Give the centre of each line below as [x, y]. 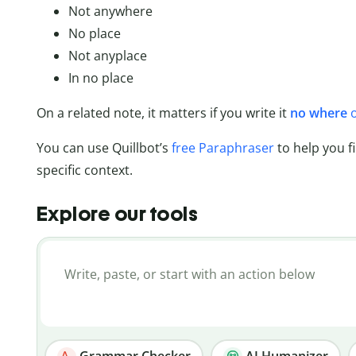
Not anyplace [107, 56]
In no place [101, 78]
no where [318, 113]
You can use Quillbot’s [104, 148]
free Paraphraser [222, 148]
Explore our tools [117, 213]
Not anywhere [110, 12]
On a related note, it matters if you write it [163, 113]
